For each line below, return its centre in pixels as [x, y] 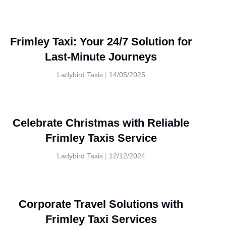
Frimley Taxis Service [101, 138]
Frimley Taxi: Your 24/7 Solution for [101, 42]
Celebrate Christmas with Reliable [101, 123]
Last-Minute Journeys [101, 57]
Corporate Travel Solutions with [101, 204]
